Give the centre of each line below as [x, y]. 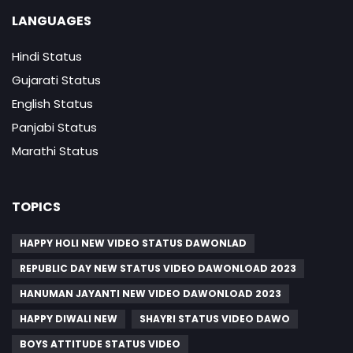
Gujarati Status [56, 80]
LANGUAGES [52, 20]
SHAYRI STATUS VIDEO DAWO [215, 318]
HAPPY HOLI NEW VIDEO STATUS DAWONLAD [133, 243]
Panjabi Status [54, 127]
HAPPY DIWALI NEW [69, 318]
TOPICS [36, 206]
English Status [52, 103]
